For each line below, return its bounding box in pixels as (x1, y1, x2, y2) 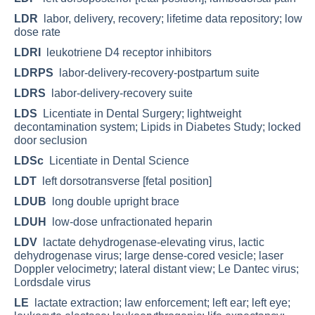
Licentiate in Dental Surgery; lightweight (37, 107, 241, 120)
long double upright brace (46, 195, 179, 207)
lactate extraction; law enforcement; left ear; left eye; (29, 296, 290, 309)
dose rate (14, 25, 60, 38)
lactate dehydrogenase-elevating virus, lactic (37, 236, 264, 248)
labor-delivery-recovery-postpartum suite (53, 66, 259, 79)
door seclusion (14, 134, 87, 146)
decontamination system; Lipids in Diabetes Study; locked (14, 120, 301, 133)
